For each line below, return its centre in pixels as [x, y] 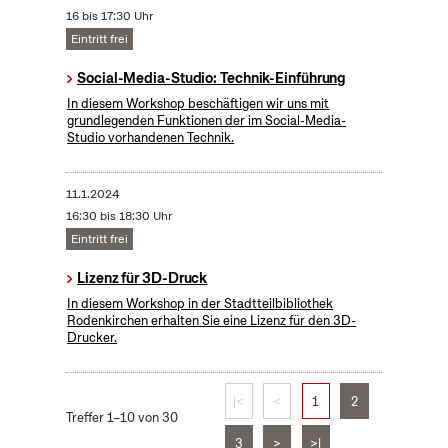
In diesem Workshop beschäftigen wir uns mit [198, 104]
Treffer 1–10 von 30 [121, 418]
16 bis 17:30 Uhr [109, 16]
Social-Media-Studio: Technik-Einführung [212, 78]
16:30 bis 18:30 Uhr [118, 216]
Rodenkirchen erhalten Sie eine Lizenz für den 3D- [212, 321]
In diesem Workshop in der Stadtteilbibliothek [200, 304]
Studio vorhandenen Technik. [151, 138]
